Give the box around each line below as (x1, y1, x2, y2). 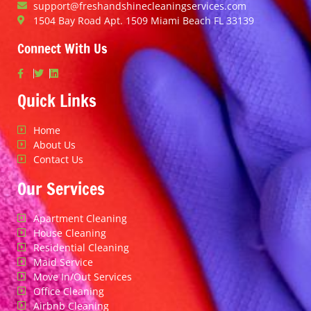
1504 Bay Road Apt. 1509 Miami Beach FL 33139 (33, 13, 254, 27)
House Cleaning (33, 226, 106, 239)
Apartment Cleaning (33, 211, 127, 225)
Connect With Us (17, 38, 108, 58)
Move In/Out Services (33, 269, 132, 283)
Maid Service (33, 255, 93, 269)
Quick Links (17, 88, 96, 112)
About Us (33, 137, 76, 151)
